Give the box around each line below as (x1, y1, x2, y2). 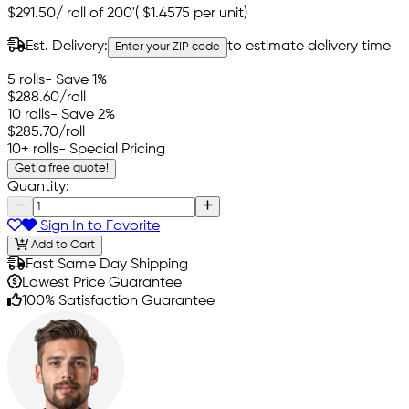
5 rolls (7, 73, 45, 89)
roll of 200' (67, 6, 135, 22)
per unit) (190, 6, 247, 22)
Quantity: (7, 180, 69, 195)
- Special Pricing (58, 142, 165, 158)
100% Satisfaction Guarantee (22, 294, 215, 309)
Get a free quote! (15, 163, 109, 175)
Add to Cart (27, 239, 95, 252)
